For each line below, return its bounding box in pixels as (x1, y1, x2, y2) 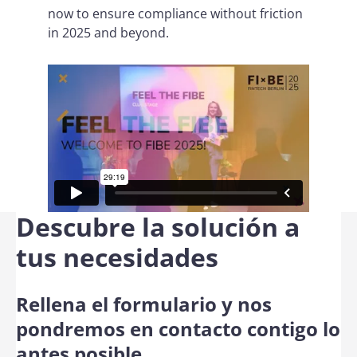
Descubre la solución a (16, 209, 300, 244)
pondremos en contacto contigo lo (16, 315, 340, 342)
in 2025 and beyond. (48, 24, 172, 41)
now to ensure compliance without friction (48, 5, 303, 22)
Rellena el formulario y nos (16, 290, 272, 317)
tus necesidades (16, 239, 218, 274)
